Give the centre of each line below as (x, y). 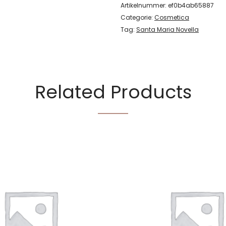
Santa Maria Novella (167, 29)
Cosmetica (172, 17)
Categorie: (137, 17)
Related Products (113, 92)
